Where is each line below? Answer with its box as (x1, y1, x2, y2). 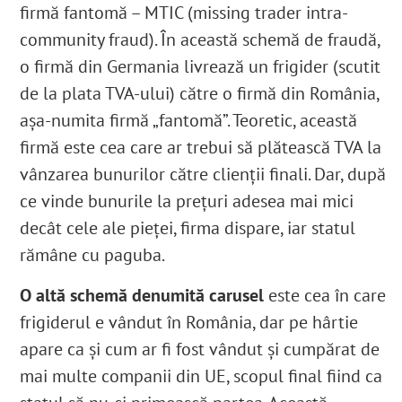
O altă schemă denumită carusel (20, 283, 265, 307)
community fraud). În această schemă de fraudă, (20, 27, 380, 51)
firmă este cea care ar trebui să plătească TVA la (20, 135, 382, 159)
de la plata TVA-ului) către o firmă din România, (20, 81, 380, 105)
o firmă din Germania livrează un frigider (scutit (20, 54, 381, 78)
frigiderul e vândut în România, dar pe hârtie (20, 310, 359, 334)
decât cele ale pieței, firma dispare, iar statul (20, 215, 356, 240)
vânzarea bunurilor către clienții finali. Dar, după (20, 162, 387, 186)
